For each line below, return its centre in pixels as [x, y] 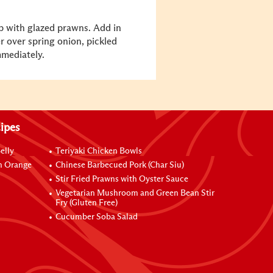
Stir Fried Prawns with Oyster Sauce [122, 179]
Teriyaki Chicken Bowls [99, 151]
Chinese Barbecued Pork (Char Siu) [120, 165]
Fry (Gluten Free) [87, 203]
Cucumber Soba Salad [97, 217]
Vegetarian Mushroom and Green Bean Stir [135, 193]
